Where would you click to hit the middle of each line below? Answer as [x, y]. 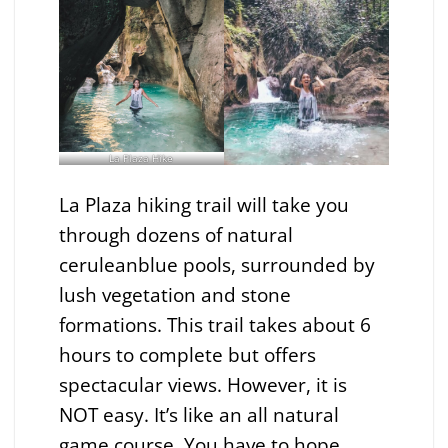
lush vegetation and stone [174, 295]
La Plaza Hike [141, 158]
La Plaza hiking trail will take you [203, 205]
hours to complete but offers [187, 355]
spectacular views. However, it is [202, 385]
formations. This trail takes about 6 [214, 325]
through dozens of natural [175, 235]
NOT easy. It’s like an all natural [198, 415]
